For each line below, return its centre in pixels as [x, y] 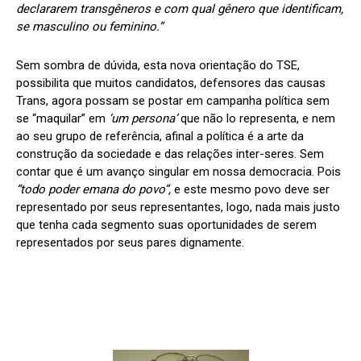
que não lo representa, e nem [256, 118]
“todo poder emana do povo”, [93, 189]
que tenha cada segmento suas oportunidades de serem [166, 224]
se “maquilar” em [62, 118]
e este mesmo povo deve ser [250, 189]
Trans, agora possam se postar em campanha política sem [173, 100]
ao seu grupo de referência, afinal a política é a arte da [160, 136]
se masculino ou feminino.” [89, 26]
